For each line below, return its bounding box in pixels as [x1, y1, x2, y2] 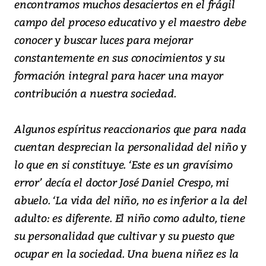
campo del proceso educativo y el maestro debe [14, 14, 246, 30]
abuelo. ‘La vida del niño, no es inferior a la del [14, 192, 248, 208]
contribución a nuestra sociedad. [14, 85, 176, 101]
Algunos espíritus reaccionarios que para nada [14, 121, 246, 137]
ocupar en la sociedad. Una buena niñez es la [14, 246, 239, 261]
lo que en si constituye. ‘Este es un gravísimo [14, 157, 233, 172]
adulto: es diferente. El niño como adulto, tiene [14, 210, 245, 226]
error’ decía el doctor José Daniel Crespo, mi [14, 175, 229, 190]
